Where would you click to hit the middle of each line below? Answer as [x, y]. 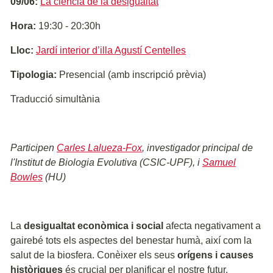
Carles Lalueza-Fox [99, 147]
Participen [34, 147]
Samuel [219, 162]
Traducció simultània [55, 99]
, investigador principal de [197, 147]
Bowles [27, 177]
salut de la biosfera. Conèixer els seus [94, 255]
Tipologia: [34, 74]
